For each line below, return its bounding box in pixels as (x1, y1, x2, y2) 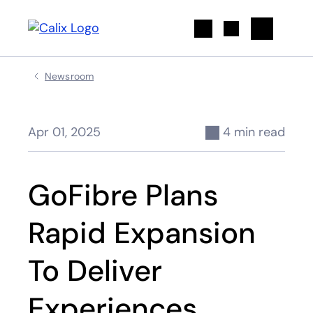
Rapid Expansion (28, 214, 256, 252)
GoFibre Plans (28, 176, 218, 214)
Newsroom (45, 70, 94, 82)
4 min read (223, 124, 285, 140)
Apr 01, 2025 (28, 124, 101, 140)
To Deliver (28, 252, 162, 290)
